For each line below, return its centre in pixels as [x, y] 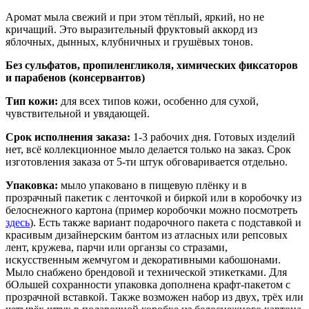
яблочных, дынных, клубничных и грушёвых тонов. [129, 42]
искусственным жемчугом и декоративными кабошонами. [143, 260]
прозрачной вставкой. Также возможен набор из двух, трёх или [154, 297]
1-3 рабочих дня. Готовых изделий [213, 137]
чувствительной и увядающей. [78, 114]
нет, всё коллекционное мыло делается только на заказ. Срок [148, 150]
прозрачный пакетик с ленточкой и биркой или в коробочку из [153, 198]
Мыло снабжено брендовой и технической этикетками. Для [146, 272]
